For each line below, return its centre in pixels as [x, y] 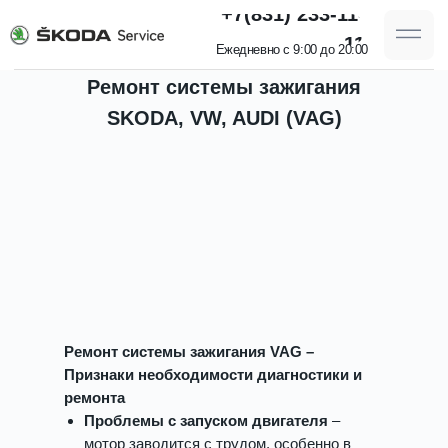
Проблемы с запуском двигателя [206, 420]
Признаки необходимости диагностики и [213, 374]
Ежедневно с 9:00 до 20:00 [208, 35]
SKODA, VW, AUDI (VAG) [224, 118]
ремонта [94, 397]
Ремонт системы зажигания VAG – [189, 351]
